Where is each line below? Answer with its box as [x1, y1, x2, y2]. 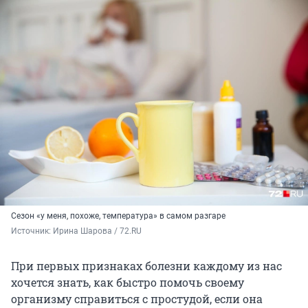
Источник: [11, 226, 53, 236]
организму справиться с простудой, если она [11, 291, 263, 307]
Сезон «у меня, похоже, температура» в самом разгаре [11, 211, 225, 221]
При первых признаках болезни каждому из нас [11, 258, 282, 274]
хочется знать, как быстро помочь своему [11, 275, 244, 290]
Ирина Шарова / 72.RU [53, 226, 142, 236]
